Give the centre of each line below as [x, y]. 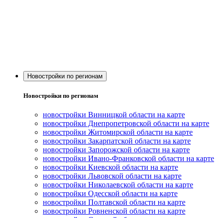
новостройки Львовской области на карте [112, 176]
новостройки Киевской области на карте [110, 167]
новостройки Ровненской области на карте [114, 211]
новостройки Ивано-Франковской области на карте [128, 159]
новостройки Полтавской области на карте [114, 202]
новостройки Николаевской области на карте [118, 185]
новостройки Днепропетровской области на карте [126, 124]
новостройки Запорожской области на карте [116, 150]
